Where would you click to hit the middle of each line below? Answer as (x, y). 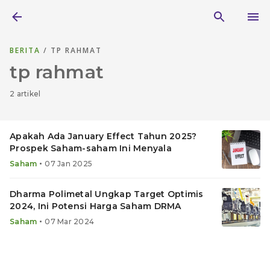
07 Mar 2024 (69, 221)
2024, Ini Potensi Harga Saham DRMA (96, 206)
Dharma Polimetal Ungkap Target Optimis (107, 194)
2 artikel (25, 94)
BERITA (27, 50)
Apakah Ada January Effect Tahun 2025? (103, 136)
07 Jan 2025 (68, 164)
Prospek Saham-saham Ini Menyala (91, 148)
